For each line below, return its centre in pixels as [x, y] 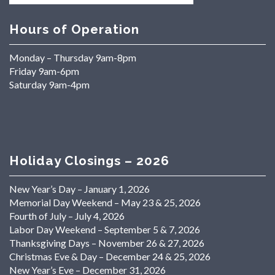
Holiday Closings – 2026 [89, 160]
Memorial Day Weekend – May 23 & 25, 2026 [105, 203]
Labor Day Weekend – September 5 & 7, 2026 [105, 230]
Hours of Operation [74, 29]
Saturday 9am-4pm [49, 84]
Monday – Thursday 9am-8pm [73, 57]
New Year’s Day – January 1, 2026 [79, 189]
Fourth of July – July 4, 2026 [67, 216]
